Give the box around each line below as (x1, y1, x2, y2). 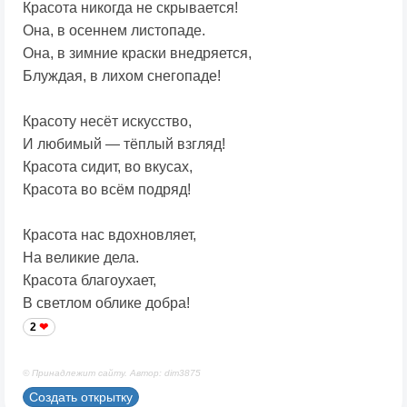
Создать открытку (29, 389, 133, 404)
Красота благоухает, (23, 272, 156, 288)
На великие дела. (23, 249, 139, 265)
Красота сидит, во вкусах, (23, 158, 193, 174)
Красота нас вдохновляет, (23, 226, 196, 243)
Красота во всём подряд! (23, 181, 191, 197)
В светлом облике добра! (23, 294, 190, 311)
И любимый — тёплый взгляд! (23, 135, 225, 152)
